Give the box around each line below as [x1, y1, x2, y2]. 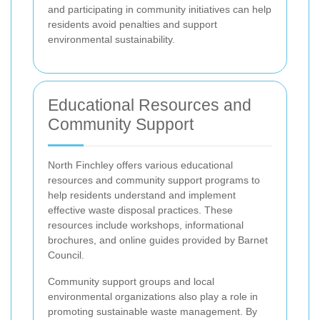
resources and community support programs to [48, 174, 260, 186]
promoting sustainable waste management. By [48, 306, 257, 318]
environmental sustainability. [48, 34, 175, 46]
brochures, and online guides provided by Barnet [48, 234, 268, 246]
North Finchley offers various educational [48, 159, 233, 171]
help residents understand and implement [48, 189, 236, 201]
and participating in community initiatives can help [48, 4, 271, 16]
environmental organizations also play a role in [48, 291, 258, 303]
